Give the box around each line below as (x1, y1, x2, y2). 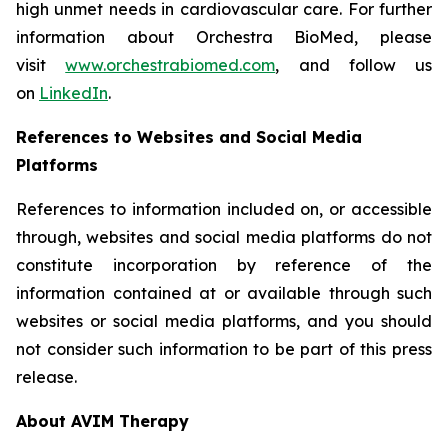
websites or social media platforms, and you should (16, 311, 432, 331)
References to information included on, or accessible (16, 199, 432, 219)
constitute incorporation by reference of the (16, 255, 432, 275)
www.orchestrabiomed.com (65, 55, 276, 75)
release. (16, 367, 77, 387)
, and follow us (275, 55, 432, 75)
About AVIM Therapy (16, 411, 189, 431)
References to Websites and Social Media (16, 127, 362, 147)
